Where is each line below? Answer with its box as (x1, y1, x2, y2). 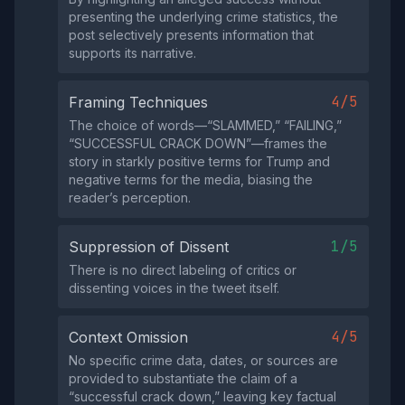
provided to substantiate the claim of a (69, 371, 297, 386)
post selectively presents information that (69, 27, 314, 42)
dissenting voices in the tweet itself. (69, 280, 279, 296)
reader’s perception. (69, 190, 191, 205)
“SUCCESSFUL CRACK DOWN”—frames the (69, 136, 327, 151)
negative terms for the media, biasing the (69, 172, 313, 187)
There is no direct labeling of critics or (69, 262, 297, 278)
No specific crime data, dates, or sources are (69, 353, 338, 368)
